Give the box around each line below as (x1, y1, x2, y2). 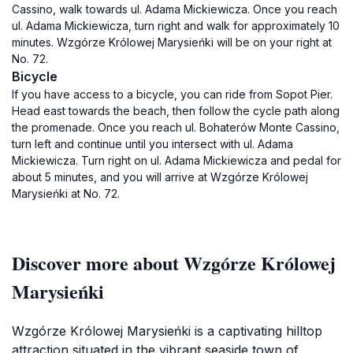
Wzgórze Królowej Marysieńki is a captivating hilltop (12, 323, 322, 339)
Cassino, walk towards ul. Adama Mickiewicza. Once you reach (12, 2, 337, 16)
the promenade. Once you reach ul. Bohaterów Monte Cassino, (12, 121, 340, 134)
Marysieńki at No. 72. (12, 187, 120, 200)
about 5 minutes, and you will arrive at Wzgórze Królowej (12, 170, 308, 184)
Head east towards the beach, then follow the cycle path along (12, 104, 340, 117)
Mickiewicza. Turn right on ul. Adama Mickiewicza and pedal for (12, 154, 341, 167)
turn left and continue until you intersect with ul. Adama (12, 137, 293, 150)
